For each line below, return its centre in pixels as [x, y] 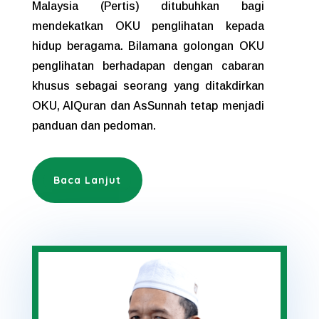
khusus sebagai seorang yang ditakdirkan [148, 86]
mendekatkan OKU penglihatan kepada [148, 26]
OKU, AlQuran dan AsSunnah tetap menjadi [148, 106]
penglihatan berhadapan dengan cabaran [148, 66]
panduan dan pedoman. [94, 126]
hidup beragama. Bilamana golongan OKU [148, 46]
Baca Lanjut [87, 180]
